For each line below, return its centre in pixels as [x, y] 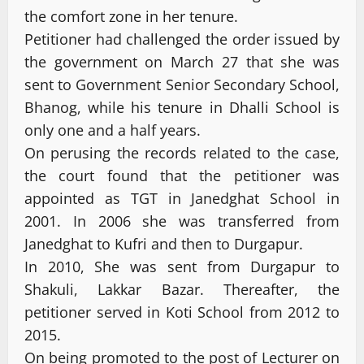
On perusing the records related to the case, [182, 152]
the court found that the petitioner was [182, 175]
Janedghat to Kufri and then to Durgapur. [164, 243]
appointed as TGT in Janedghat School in [182, 198]
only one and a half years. [113, 130]
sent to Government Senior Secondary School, [182, 84]
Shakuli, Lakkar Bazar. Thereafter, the [182, 289]
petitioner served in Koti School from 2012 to [182, 312]
